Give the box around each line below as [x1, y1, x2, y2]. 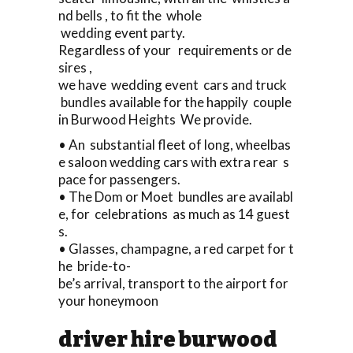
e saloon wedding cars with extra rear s [58, 153, 289, 170]
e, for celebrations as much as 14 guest [58, 205, 290, 222]
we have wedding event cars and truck [58, 76, 287, 93]
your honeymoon [58, 292, 158, 309]
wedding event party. [58, 24, 185, 41]
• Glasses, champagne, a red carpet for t [58, 240, 294, 257]
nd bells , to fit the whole [58, 6, 202, 24]
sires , [58, 58, 92, 76]
